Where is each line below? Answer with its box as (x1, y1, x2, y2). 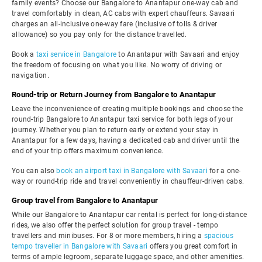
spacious (204, 232, 234, 240)
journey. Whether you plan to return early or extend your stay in (12, 126, 218, 134)
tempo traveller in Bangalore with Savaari (12, 242, 148, 250)
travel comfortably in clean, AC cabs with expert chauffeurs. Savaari (12, 9, 235, 18)
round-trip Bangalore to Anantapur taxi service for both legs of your (12, 115, 233, 123)
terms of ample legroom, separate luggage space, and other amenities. (12, 253, 244, 261)
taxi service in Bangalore (36, 50, 116, 58)
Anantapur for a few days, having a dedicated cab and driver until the (12, 136, 240, 144)
